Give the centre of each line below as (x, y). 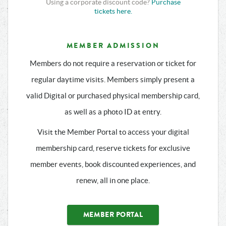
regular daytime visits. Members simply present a (113, 79)
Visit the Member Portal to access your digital (113, 132)
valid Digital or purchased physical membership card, (113, 96)
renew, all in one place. (113, 180)
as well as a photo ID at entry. (113, 112)
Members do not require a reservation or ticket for (113, 63)
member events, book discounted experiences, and (113, 164)
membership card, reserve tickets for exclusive (113, 148)
